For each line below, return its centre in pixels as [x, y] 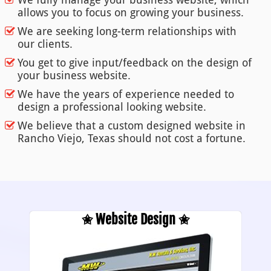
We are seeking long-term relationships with [127, 31]
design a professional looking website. [112, 107]
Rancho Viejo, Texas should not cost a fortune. [131, 139]
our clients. [45, 44]
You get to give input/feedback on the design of [134, 63]
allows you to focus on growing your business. [130, 13]
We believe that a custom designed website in [131, 126]
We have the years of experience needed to [126, 94]
